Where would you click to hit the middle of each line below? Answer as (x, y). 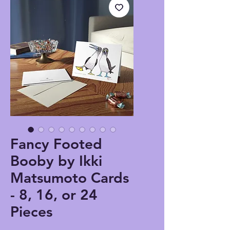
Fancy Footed (56, 144)
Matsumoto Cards (70, 178)
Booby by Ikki (56, 161)
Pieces (31, 212)
